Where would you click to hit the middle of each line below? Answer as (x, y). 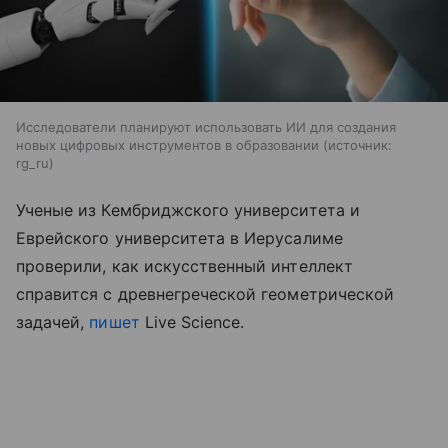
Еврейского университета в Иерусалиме (179, 238)
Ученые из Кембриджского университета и (188, 210)
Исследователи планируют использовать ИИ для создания (206, 127)
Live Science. (192, 322)
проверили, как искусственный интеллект (184, 266)
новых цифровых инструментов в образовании (167, 145)
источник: (360, 145)
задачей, (53, 322)
